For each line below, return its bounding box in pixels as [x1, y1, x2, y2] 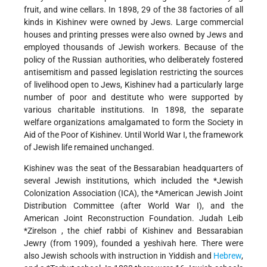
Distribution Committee [24, 201, 120, 211]
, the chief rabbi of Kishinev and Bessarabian [61, 226, 243, 236]
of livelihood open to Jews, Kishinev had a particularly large [24, 80, 243, 90]
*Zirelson [24, 226, 61, 236]
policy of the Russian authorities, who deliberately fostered [24, 55, 243, 65]
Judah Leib [199, 213, 243, 223]
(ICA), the [118, 188, 155, 198]
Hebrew [213, 251, 241, 261]
